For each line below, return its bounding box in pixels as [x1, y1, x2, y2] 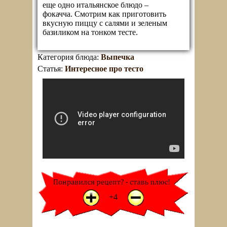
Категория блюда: [37, 53, 101, 61]
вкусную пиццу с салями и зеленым [43, 19, 167, 27]
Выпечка [101, 53, 134, 61]
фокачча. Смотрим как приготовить [43, 10, 166, 18]
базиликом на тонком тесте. [43, 28, 138, 36]
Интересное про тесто [65, 64, 143, 73]
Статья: [37, 64, 65, 73]
